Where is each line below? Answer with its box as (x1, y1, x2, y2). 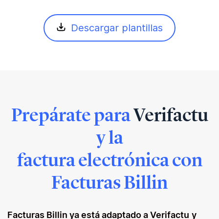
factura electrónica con (17, 149, 202, 171)
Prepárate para (11, 104, 133, 126)
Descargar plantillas (71, 22, 163, 34)
